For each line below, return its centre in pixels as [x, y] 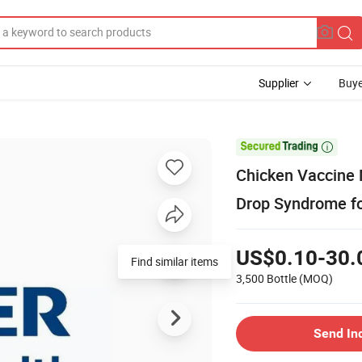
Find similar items [175, 261]
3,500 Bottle [266, 278]
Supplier [279, 83]
